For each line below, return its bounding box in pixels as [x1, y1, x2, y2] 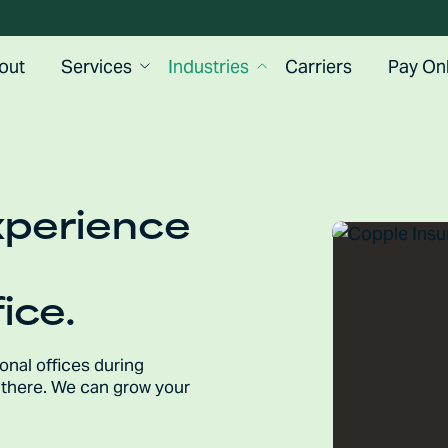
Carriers [284, 54, 352, 78]
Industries [167, 54, 249, 78]
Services [60, 54, 132, 78]
